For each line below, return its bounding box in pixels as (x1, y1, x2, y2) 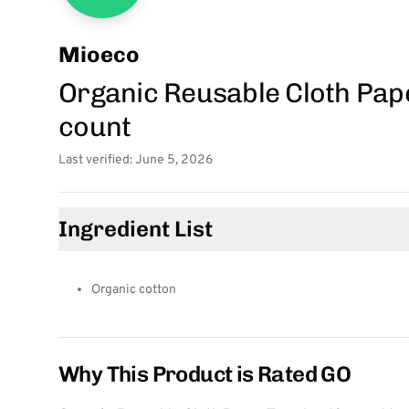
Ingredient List (58, 215, 213, 242)
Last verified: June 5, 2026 (58, 152, 213, 168)
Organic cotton (91, 282, 176, 298)
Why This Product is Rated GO (58, 361, 351, 387)
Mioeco (58, 41, 140, 68)
